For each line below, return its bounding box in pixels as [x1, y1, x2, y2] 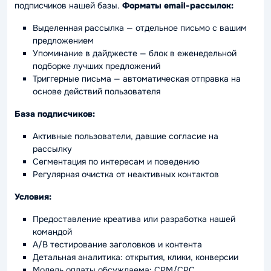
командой [33, 226, 72, 237]
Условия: [15, 191, 51, 202]
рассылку [33, 143, 72, 154]
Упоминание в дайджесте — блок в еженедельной [33, 48, 237, 59]
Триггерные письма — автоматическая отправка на [33, 73, 241, 84]
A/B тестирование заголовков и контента [33, 239, 202, 250]
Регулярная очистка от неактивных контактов [33, 169, 219, 180]
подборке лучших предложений [33, 60, 160, 71]
